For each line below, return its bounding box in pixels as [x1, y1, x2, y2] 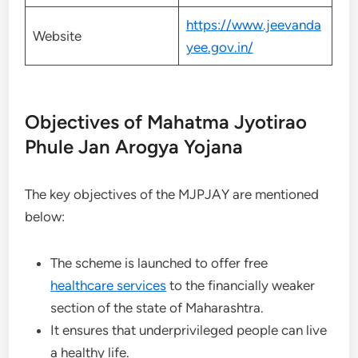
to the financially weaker [166, 277, 316, 293]
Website [32, 27, 85, 44]
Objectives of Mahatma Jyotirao [25, 110, 308, 133]
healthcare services [50, 277, 167, 293]
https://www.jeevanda [185, 16, 321, 33]
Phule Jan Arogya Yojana [25, 135, 249, 158]
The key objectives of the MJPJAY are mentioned [25, 186, 320, 202]
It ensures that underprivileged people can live [50, 322, 328, 338]
